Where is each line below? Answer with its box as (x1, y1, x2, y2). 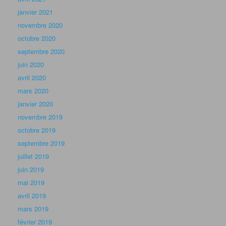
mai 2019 (18, 178, 44, 188)
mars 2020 (18, 86, 48, 96)
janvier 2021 (18, 7, 53, 17)
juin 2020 (18, 60, 44, 70)
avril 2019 (18, 191, 46, 201)
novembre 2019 (18, 112, 63, 122)
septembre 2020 (18, 46, 65, 56)
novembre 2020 (18, 20, 63, 30)
